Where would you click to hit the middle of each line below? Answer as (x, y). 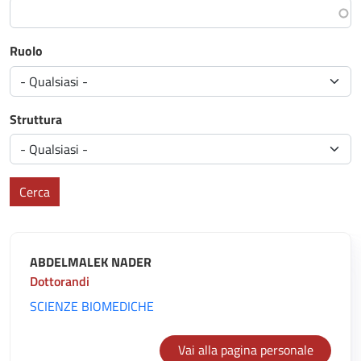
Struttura (36, 119)
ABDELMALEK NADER (91, 262)
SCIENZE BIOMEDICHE (92, 306)
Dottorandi (60, 282)
